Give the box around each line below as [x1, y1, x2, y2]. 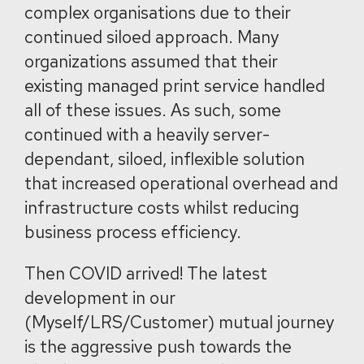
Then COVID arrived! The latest [24, 262, 267, 284]
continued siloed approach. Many [24, 26, 279, 48]
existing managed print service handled [24, 75, 325, 97]
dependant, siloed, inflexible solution [24, 148, 305, 170]
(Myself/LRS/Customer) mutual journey [24, 311, 334, 333]
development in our [24, 287, 175, 309]
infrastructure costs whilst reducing [24, 197, 299, 219]
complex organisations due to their [24, 2, 291, 24]
